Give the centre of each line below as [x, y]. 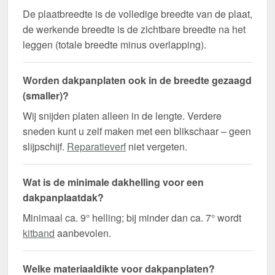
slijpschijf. [45, 147]
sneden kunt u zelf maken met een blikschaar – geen [137, 131]
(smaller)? [46, 96]
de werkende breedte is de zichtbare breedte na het [134, 29]
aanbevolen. [83, 233]
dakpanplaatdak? [63, 198]
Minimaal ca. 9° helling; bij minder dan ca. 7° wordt [132, 218]
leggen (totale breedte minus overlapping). [114, 45]
